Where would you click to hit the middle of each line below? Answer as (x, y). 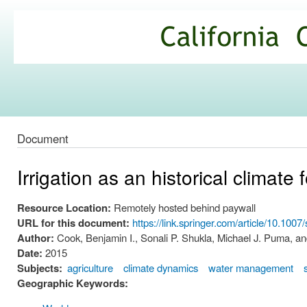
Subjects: (40, 268)
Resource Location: (65, 208)
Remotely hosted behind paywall (185, 208)
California (54, 32)
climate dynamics (161, 268)
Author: (37, 238)
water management (251, 268)
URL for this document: (75, 223)
